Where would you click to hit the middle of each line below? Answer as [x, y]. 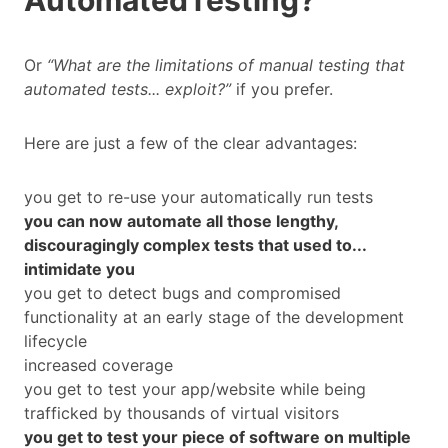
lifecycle [58, 341]
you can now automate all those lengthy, [181, 221]
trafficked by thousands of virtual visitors [181, 413]
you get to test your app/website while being [195, 389]
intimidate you [79, 269]
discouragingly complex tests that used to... [195, 245]
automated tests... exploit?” [127, 89]
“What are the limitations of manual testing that [226, 65]
